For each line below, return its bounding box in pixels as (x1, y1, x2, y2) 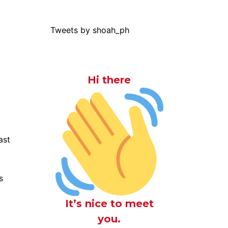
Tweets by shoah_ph (50, 25, 129, 35)
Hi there (88, 74, 131, 86)
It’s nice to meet (65, 197, 154, 210)
